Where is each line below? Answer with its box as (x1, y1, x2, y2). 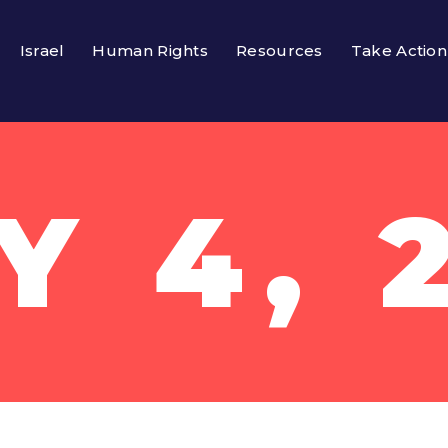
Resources (236, 41, 323, 60)
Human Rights (92, 41, 209, 60)
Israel (19, 41, 65, 60)
